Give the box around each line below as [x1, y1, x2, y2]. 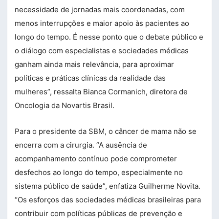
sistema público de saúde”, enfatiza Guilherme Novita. [15, 181, 200, 191]
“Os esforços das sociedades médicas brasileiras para [15, 195, 201, 204]
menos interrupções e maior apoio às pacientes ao [15, 18, 189, 28]
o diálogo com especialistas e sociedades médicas [15, 45, 189, 55]
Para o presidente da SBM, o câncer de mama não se [15, 126, 197, 136]
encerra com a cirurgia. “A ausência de [15, 140, 147, 150]
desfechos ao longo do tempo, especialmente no [15, 167, 183, 177]
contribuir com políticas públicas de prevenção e [15, 208, 182, 218]
